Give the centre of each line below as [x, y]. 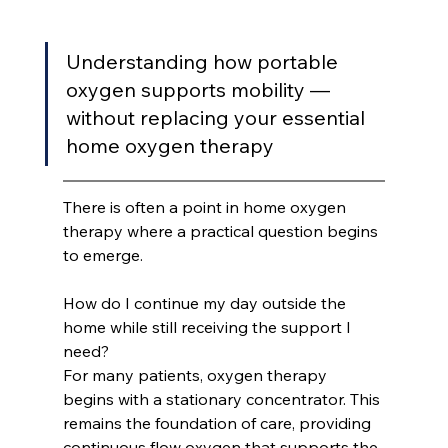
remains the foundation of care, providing [218, 423]
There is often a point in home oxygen [206, 207]
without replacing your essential [217, 118]
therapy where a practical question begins [222, 231]
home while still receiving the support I [208, 327]
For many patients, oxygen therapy [196, 375]
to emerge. [102, 255]
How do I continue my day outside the [206, 303]
